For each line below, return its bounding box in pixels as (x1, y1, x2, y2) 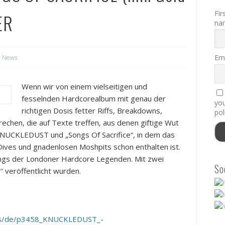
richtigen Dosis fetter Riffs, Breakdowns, (22, 105, 163, 116)
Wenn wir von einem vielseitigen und (22, 81, 148, 92)
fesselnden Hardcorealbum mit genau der (22, 93, 166, 104)
